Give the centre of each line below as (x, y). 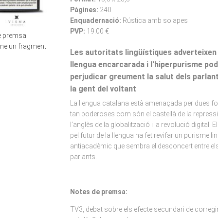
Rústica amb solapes (155, 20)
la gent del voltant (103, 89)
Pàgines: (85, 10)
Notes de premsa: (99, 192)
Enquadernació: (96, 20)
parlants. (83, 157)
